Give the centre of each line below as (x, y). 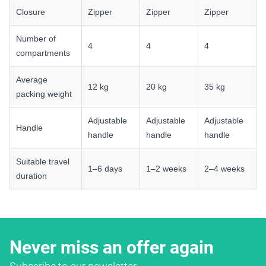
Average (32, 79)
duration (31, 175)
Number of (36, 38)
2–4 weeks (224, 168)
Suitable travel (43, 161)
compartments (43, 53)
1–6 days (105, 168)
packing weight (44, 94)
